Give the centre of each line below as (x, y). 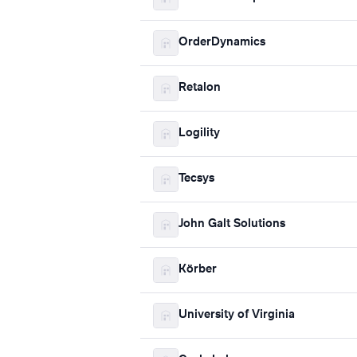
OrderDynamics (222, 43)
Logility (199, 133)
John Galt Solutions (232, 224)
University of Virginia (237, 315)
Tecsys (196, 179)
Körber (198, 270)
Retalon (200, 88)
